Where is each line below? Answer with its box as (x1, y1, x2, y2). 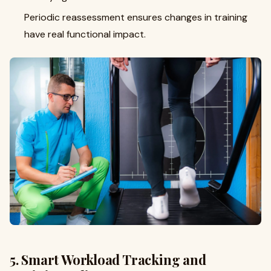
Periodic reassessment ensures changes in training (24, 11, 247, 24)
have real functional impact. (24, 28, 146, 41)
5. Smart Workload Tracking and (10, 250, 206, 269)
